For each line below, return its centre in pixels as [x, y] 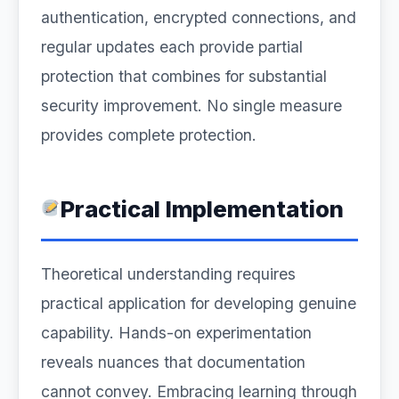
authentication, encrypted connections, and [199, 17]
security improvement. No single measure [191, 106]
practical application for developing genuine [199, 303]
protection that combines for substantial [184, 76]
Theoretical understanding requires [168, 274]
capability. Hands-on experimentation [176, 333]
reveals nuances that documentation [173, 362]
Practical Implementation [202, 209]
